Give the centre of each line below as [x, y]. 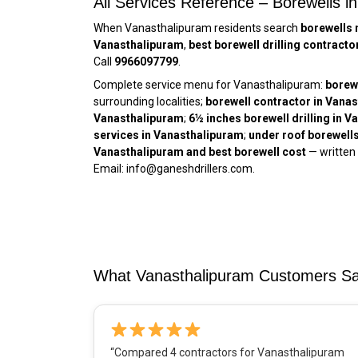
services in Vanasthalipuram [169, 135]
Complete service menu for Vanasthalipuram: [209, 85]
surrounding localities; [149, 102]
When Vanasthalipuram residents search [197, 28]
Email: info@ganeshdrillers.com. [174, 169]
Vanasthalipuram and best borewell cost [200, 152]
